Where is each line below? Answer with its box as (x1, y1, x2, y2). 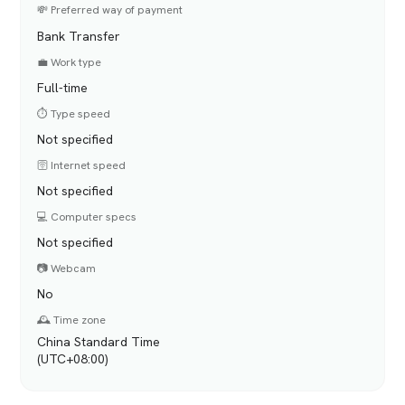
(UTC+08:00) (37, 350, 109, 367)
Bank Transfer (37, 27, 121, 44)
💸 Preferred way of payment (37, 3, 184, 18)
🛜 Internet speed (37, 157, 127, 173)
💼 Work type (37, 54, 102, 70)
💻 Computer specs (37, 209, 137, 224)
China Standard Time (37, 333, 161, 350)
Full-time (37, 79, 89, 96)
